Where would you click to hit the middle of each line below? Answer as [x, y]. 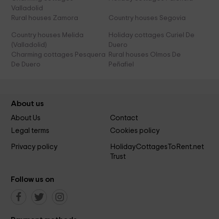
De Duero [26, 65]
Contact [124, 118]
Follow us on [33, 179]
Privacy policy [34, 147]
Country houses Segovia [147, 18]
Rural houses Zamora [45, 18]
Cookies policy [135, 131]
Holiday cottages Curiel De [151, 35]
